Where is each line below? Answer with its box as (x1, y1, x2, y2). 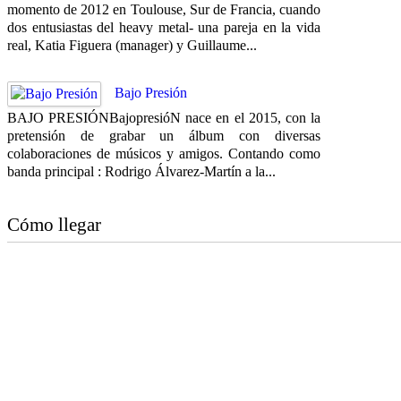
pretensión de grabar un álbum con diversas (7, 127, 320, 143)
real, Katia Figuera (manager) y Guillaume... (7, 37, 257, 53)
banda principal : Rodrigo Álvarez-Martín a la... (7, 163, 276, 179)
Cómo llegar (7, 213, 101, 235)
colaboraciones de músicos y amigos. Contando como (7, 145, 320, 161)
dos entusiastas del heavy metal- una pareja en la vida (7, 19, 320, 35)
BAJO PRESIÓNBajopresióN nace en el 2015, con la (7, 109, 320, 125)
